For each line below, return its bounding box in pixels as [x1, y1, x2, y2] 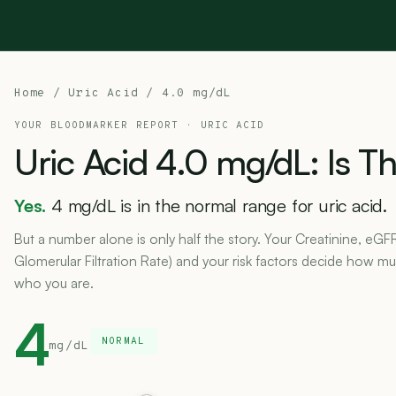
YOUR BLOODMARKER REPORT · [14, 119, 201, 132]
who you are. [14, 274, 94, 292]
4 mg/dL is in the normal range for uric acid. [51, 194, 388, 217]
